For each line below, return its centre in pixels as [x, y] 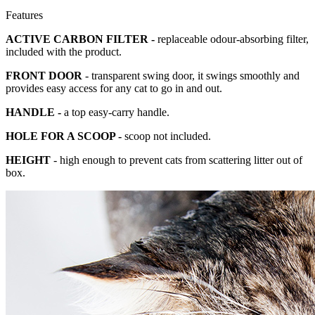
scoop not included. [168, 136]
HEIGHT [28, 160]
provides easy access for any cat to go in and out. [114, 89]
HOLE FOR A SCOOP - [65, 136]
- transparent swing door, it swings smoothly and [192, 76]
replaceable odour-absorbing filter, [233, 39]
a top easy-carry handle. [115, 112]
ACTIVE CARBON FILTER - [82, 39]
